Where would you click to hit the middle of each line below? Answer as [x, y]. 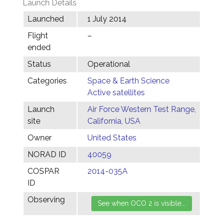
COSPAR [43, 171]
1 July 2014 [107, 19]
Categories [47, 81]
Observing [46, 200]
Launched [46, 19]
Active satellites [116, 93]
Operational [109, 64]
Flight [38, 36]
